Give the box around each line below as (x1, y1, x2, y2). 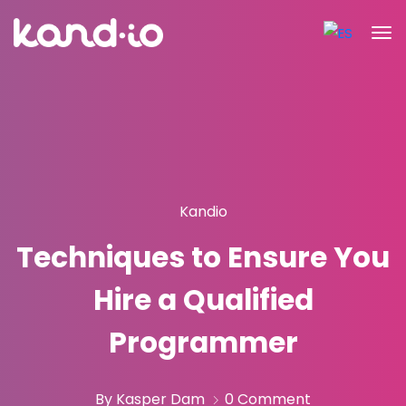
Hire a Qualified (92, 280, 314, 320)
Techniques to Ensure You (16, 237, 390, 277)
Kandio (179, 201, 227, 222)
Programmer (108, 323, 298, 362)
